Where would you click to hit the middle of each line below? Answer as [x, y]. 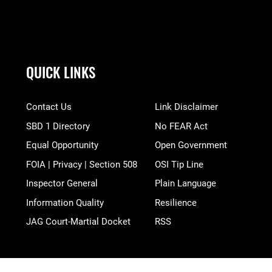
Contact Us [49, 107]
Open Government [191, 145]
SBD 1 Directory [58, 126]
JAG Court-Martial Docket [79, 222]
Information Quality [65, 202]
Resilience [176, 202]
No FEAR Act [182, 126]
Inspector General [62, 184]
